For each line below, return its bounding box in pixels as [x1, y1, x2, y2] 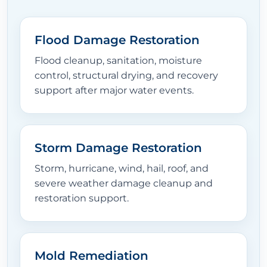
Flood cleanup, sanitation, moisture [35, 55, 202, 67]
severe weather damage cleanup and [35, 178, 213, 190]
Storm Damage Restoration [35, 141, 202, 156]
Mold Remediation [35, 249, 148, 263]
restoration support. [35, 193, 129, 204]
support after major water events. [35, 85, 194, 97]
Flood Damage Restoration [35, 33, 200, 48]
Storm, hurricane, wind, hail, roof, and [35, 163, 209, 175]
